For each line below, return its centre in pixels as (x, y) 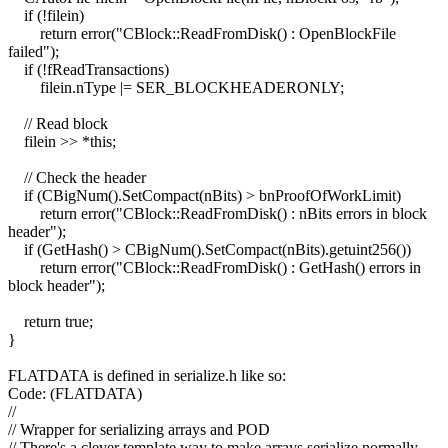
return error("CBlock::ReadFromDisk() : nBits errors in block (217, 213)
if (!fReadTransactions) (88, 69)
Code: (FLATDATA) (75, 393)
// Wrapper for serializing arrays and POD (139, 429)
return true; (50, 321)
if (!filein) (46, 15)
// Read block (58, 123)
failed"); (33, 51)
